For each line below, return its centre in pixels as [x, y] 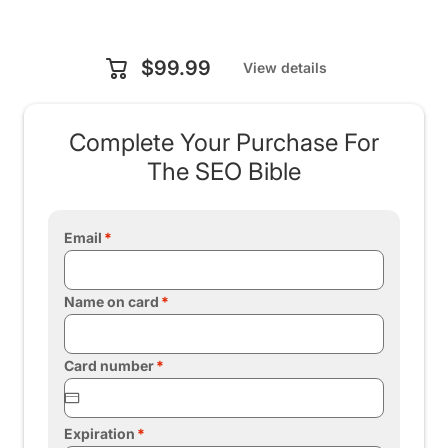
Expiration [99, 433]
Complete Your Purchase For [224, 142]
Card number [109, 365]
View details [285, 67]
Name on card [111, 301]
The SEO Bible [224, 171]
